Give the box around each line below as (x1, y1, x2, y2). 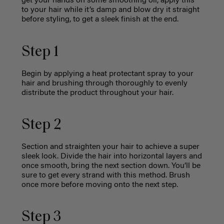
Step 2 (21, 117, 64, 133)
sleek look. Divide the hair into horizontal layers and (21, 152, 202, 160)
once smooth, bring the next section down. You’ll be (21, 161, 200, 170)
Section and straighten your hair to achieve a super (21, 142, 199, 151)
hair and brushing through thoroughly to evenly (21, 79, 187, 87)
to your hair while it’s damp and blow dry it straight (21, 6, 199, 14)
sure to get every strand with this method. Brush (21, 171, 190, 179)
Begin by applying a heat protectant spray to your (21, 69, 193, 78)
